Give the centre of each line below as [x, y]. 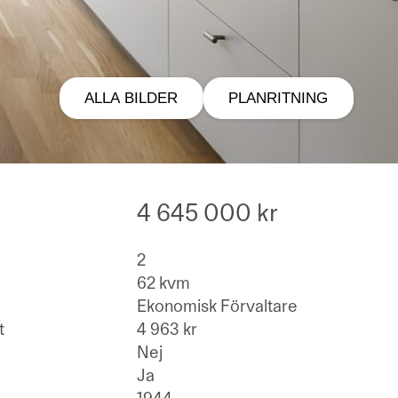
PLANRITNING [279, 98]
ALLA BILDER [131, 98]
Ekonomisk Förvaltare [217, 306]
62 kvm [163, 283]
